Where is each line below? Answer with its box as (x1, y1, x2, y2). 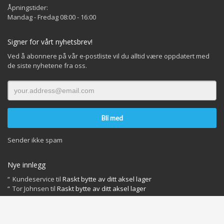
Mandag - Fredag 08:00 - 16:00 (7, 12, 96, 22)
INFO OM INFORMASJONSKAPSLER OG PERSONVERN (7, 208, 162, 218)
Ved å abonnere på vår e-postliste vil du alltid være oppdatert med (7, 51, 209, 61)
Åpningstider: (7, 3, 48, 12)
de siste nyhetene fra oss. (7, 61, 87, 70)
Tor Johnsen (12, 184, 49, 193)
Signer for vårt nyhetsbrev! (7, 37, 92, 47)
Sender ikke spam (7, 135, 62, 145)
